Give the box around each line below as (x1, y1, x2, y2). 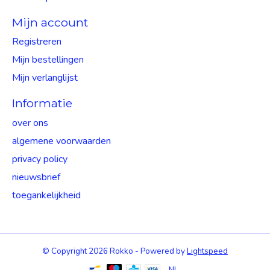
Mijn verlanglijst (12, 71, 78, 85)
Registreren (12, 35, 61, 49)
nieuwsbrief (12, 170, 60, 184)
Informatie (12, 96, 72, 111)
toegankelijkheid (12, 188, 81, 202)
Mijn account (12, 14, 88, 30)
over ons (12, 116, 48, 130)
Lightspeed (187, 245, 228, 257)
